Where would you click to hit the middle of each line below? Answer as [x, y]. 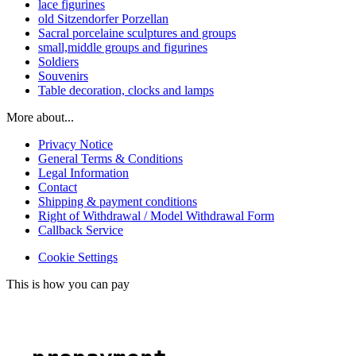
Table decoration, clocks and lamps [126, 90]
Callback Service [81, 230]
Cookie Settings [78, 257]
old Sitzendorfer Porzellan [103, 18]
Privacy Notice [75, 144]
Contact [58, 187]
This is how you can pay [68, 284]
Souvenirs [63, 75]
